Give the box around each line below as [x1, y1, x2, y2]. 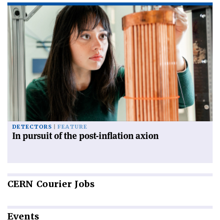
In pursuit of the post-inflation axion [12, 130, 159, 141]
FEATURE [57, 123, 87, 131]
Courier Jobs [33, 178, 95, 190]
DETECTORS [12, 123, 52, 131]
